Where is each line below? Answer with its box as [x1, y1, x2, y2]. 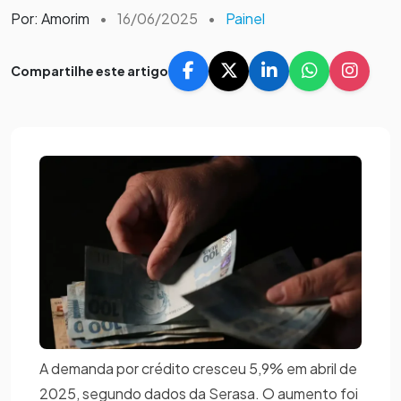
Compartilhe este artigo [11, 62, 168, 79]
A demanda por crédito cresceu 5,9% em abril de [39, 358, 357, 378]
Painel [226, 8, 265, 28]
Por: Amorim [11, 8, 90, 28]
